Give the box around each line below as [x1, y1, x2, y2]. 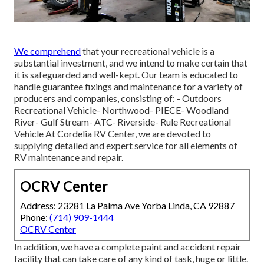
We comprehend [14, 45, 81, 57]
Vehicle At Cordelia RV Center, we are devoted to [14, 128, 211, 140]
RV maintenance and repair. [14, 151, 123, 163]
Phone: [20, 212, 49, 223]
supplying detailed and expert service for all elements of [14, 140, 237, 151]
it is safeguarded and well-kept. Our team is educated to [14, 69, 238, 81]
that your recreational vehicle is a [81, 45, 214, 57]
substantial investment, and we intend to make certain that [14, 57, 247, 69]
